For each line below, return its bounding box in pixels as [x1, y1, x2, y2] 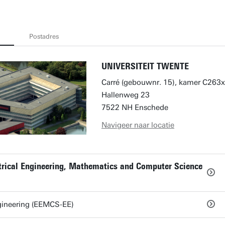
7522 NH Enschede [101, 103, 168, 112]
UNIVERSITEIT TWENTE [101, 61, 189, 72]
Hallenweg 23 [101, 90, 150, 99]
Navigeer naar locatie [101, 121, 174, 130]
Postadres [29, 32, 59, 40]
